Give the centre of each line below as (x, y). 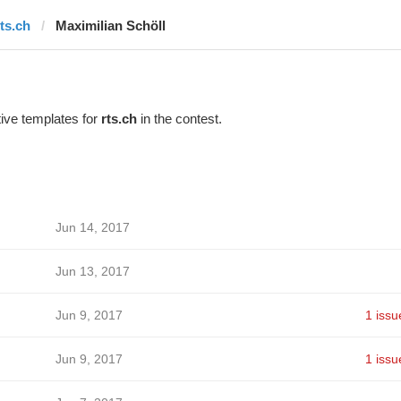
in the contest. (179, 119)
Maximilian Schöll (110, 26)
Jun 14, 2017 (92, 227)
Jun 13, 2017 (92, 271)
